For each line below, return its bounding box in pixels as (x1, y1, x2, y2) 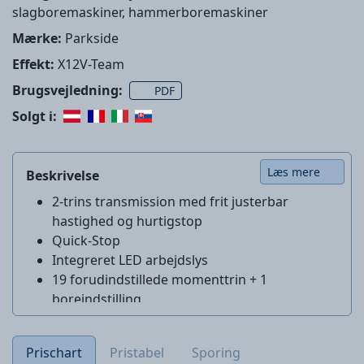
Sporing (192, 344, 240, 362)
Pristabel (110, 344, 164, 362)
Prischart (26, 344, 82, 362)
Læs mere (266, 164, 320, 180)
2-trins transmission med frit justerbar (52, 193, 288, 210)
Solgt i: (12, 107, 57, 125)
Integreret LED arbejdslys (52, 251, 208, 269)
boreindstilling (52, 290, 141, 308)
